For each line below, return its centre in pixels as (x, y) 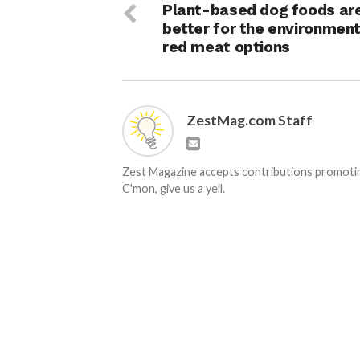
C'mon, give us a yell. (174, 189)
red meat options (226, 47)
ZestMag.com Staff (250, 121)
